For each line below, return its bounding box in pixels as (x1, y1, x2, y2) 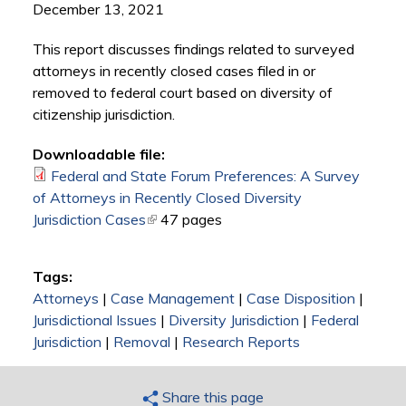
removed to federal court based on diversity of (32, 83, 333, 102)
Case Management (110, 289, 235, 308)
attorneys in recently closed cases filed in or (32, 62, 315, 81)
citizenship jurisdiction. (32, 105, 175, 124)
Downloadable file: (32, 145, 165, 164)
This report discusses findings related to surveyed (32, 40, 354, 59)
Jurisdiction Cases (32, 210, 146, 229)
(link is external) (145, 210, 246, 229)
